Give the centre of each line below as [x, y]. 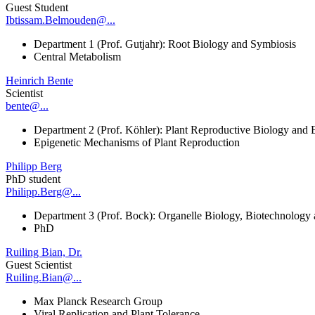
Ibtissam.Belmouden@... [60, 20]
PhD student [33, 179]
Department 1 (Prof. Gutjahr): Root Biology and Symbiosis [165, 44]
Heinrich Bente [39, 80]
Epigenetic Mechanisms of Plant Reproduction [137, 142]
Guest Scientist [39, 264]
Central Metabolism [77, 56]
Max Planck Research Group [98, 301]
